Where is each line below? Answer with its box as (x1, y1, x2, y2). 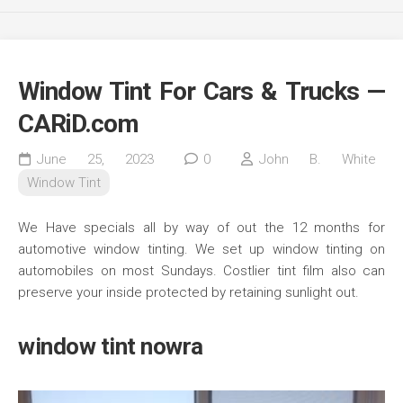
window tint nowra (18, 333, 203, 361)
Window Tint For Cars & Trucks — (18, 76, 385, 107)
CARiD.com (18, 109, 139, 139)
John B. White (258, 151, 377, 168)
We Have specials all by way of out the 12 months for (18, 219, 385, 237)
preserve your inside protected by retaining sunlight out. (18, 284, 359, 301)
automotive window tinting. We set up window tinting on (18, 241, 385, 258)
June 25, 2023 (37, 151, 155, 168)
